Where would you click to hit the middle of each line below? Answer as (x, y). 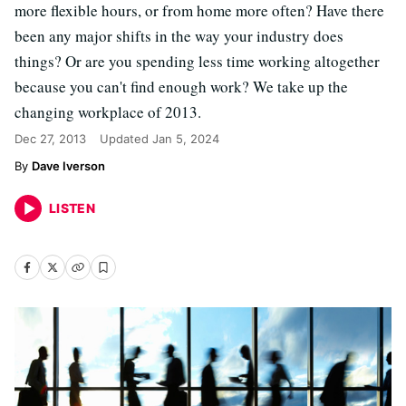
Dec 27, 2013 (50, 139)
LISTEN (72, 208)
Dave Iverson (68, 166)
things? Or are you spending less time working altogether (197, 61)
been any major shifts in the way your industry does (179, 36)
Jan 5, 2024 (186, 139)
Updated (126, 139)
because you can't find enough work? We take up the (181, 87)
